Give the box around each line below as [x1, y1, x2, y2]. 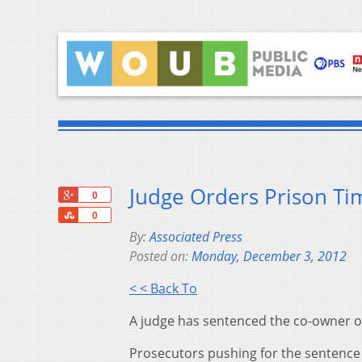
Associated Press [149, 228, 242, 246]
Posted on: [129, 247, 192, 266]
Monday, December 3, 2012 [192, 247, 347, 266]
